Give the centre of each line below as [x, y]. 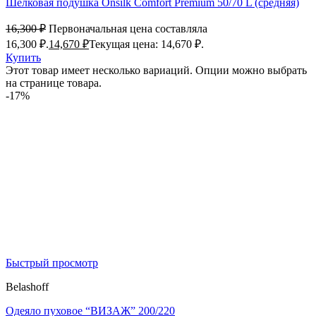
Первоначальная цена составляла [128, 29]
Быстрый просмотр [52, 263]
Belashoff [27, 287]
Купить [23, 58]
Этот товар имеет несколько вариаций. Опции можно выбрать [156, 71]
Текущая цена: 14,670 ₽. [146, 44]
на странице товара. [54, 83]
